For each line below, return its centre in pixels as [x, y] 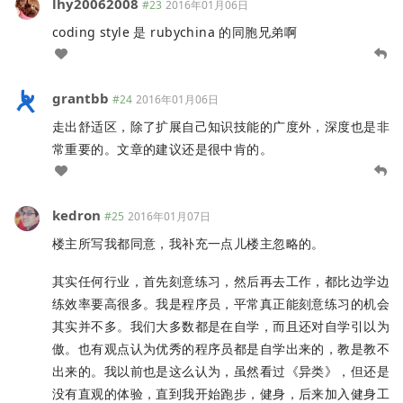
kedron [76, 215]
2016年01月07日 [169, 217]
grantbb [81, 99]
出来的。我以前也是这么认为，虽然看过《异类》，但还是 [221, 372]
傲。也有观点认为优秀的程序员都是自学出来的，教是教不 [221, 349]
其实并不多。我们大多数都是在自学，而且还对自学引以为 [221, 327]
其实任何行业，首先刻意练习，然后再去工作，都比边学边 [221, 282]
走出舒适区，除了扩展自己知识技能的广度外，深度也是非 [221, 127]
